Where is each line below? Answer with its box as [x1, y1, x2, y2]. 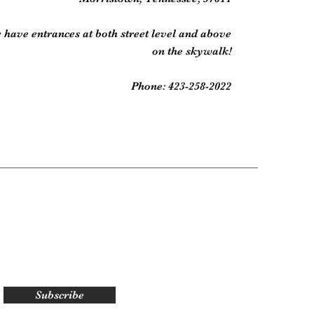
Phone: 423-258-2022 [131, 80, 232, 93]
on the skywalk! [152, 45, 232, 57]
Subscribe [35, 289, 84, 301]
